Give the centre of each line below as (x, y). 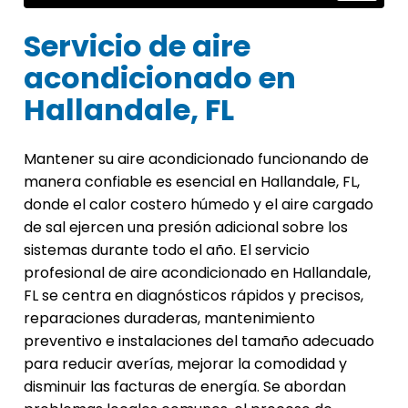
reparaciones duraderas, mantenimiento (169, 319)
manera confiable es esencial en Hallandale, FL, (192, 182)
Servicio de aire (137, 46)
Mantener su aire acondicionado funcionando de (196, 159)
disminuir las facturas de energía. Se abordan (185, 387)
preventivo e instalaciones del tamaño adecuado (199, 342)
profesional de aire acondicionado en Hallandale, (197, 273)
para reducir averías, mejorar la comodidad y (185, 364)
